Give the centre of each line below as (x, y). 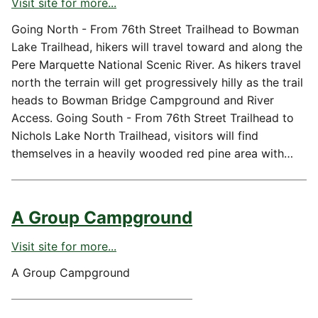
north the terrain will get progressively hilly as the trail (157, 82)
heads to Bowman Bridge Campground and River (143, 100)
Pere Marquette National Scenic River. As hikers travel (156, 65)
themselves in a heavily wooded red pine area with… (152, 153)
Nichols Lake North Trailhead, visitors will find (135, 136)
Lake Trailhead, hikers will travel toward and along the (157, 47)
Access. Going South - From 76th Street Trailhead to (153, 118)
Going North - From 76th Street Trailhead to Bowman (155, 29)
